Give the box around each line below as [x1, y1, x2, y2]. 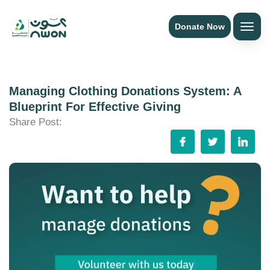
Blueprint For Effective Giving [9, 100, 181, 114]
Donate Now [175, 22, 225, 32]
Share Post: [9, 116, 62, 128]
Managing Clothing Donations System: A [9, 84, 241, 98]
